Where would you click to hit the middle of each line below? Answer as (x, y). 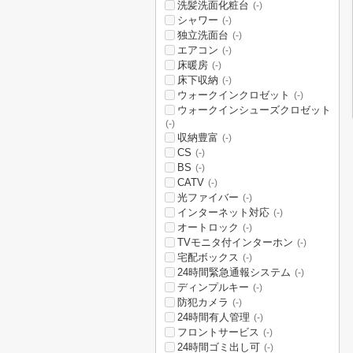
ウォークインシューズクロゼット (254, 110)
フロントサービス (218, 332)
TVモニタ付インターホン (235, 242)
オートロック (208, 227)
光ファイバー (208, 197)
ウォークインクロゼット (234, 95)
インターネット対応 (223, 212)
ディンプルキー (213, 287)
